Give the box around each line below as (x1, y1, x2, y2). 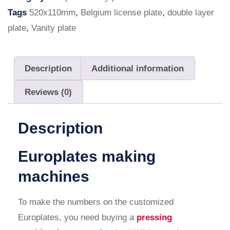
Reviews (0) (25, 87, 72, 97)
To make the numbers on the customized (18, 197, 174, 207)
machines (18, 168, 89, 185)
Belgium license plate (81, 7, 162, 17)
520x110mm (29, 7, 75, 17)
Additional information (91, 63, 184, 73)
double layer (167, 7, 214, 17)
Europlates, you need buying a (18, 213, 137, 223)
